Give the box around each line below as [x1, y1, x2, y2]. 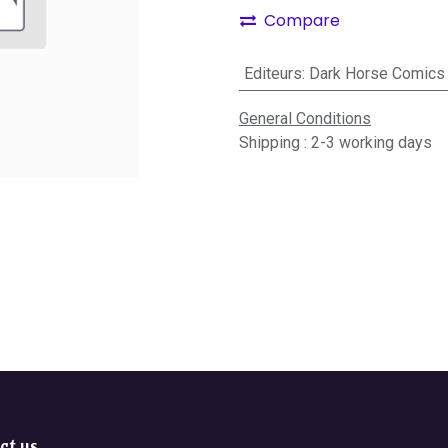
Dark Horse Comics [308, 63, 445, 83]
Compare [264, 8, 340, 32]
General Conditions [239, 108, 371, 128]
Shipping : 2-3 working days [239, 132, 432, 152]
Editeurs [243, 63, 302, 83]
